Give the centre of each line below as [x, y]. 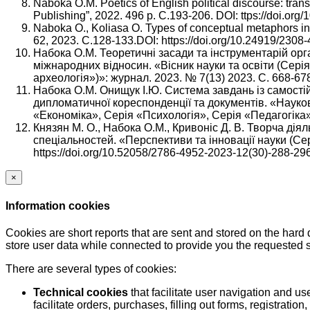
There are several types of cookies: [91, 268]
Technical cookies [81, 292]
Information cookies [58, 206]
